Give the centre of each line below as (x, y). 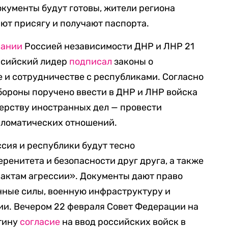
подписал (91, 62)
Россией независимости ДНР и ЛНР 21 (109, 46)
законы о (133, 62)
